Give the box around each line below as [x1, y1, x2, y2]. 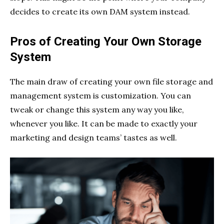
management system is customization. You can [10, 90, 191, 101]
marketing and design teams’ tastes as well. [10, 132, 177, 143]
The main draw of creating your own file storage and [10, 76, 213, 87]
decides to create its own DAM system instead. [10, 6, 190, 17]
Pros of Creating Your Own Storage [10, 34, 201, 49]
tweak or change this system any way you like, [10, 104, 184, 115]
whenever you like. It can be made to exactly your [10, 118, 197, 129]
